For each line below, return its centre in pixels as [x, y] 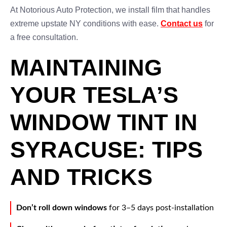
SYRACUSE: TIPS [106, 150]
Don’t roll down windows [62, 208]
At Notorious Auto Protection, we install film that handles [110, 10]
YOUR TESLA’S [94, 95]
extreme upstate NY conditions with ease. [85, 24]
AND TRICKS [81, 177]
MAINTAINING [86, 68]
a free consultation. [44, 37]
